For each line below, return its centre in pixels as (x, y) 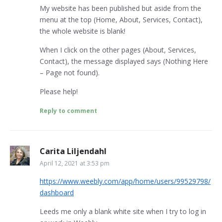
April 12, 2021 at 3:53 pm (75, 164)
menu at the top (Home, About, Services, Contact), (121, 20)
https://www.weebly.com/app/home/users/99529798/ (125, 181)
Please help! (59, 92)
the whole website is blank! (83, 31)
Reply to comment (68, 111)
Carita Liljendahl (73, 151)
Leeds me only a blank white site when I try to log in (123, 212)
